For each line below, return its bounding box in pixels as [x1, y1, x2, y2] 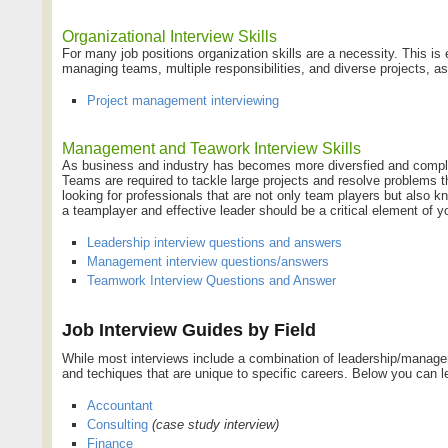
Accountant [87, 397, 153, 413]
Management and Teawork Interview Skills [62, 139, 361, 157]
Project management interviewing [87, 92, 279, 108]
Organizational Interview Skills [62, 27, 277, 45]
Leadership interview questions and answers [87, 234, 342, 250]
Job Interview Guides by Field [62, 319, 316, 340]
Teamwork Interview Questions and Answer [87, 272, 336, 288]
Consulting [87, 416, 148, 432]
